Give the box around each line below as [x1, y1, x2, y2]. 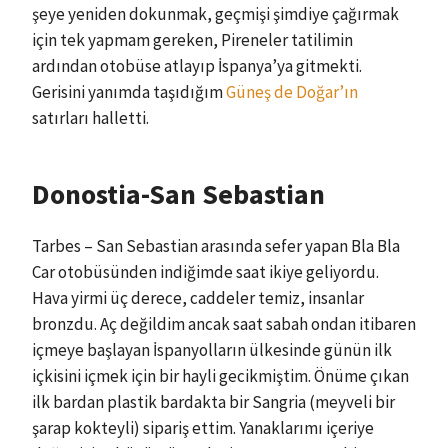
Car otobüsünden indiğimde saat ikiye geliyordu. [32, 261, 379, 283]
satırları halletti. [32, 107, 149, 129]
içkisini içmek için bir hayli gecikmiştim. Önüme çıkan [32, 365, 409, 387]
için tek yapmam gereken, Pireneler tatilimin [32, 29, 353, 51]
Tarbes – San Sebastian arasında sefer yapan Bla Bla [32, 235, 400, 257]
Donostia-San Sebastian [32, 176, 325, 212]
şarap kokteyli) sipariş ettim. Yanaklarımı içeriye [32, 417, 374, 439]
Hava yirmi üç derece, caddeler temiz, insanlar [32, 287, 364, 309]
